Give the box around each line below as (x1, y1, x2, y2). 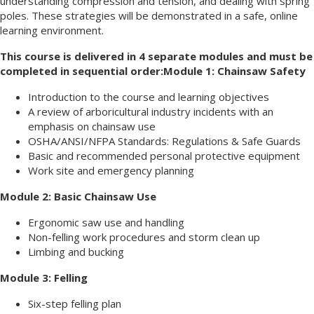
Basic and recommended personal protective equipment (28, 148, 300, 163)
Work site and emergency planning (28, 163, 194, 177)
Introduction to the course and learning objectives (28, 89, 269, 104)
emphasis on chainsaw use (28, 118, 156, 133)
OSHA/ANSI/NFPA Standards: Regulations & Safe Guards (28, 133, 301, 148)
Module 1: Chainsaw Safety (163, 63, 306, 78)
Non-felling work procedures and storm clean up (28, 229, 260, 244)
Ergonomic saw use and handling (28, 214, 184, 229)
